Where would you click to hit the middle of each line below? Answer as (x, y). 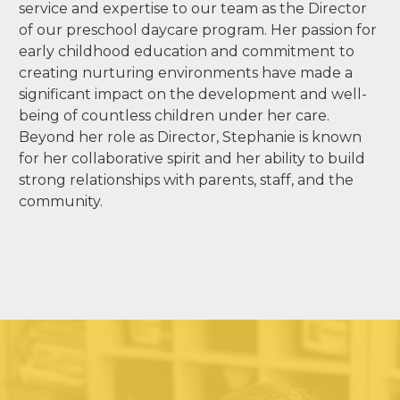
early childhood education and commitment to (187, 51)
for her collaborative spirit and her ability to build (192, 158)
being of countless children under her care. (175, 115)
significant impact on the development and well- (193, 94)
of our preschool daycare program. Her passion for (198, 29)
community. (61, 201)
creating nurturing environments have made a (186, 72)
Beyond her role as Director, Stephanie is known (191, 137)
